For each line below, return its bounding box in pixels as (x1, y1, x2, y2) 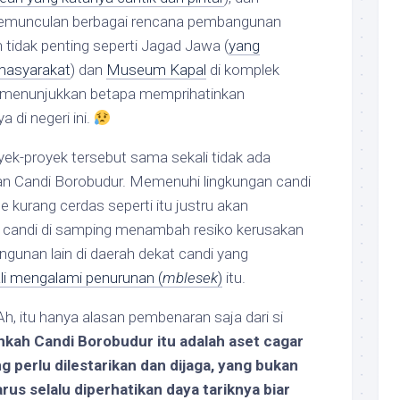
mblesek (162, 269, 218, 287)
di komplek (206, 61, 279, 79)
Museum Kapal (106, 61, 206, 79)
